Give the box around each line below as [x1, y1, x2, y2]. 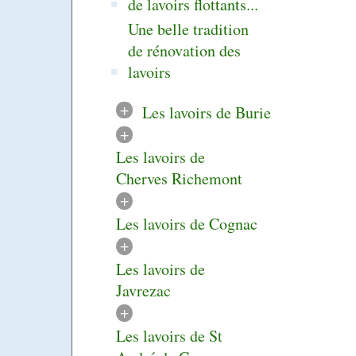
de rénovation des [128, 39, 242, 61]
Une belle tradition [128, 17, 250, 40]
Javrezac [116, 280, 171, 302]
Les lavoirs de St [116, 325, 222, 347]
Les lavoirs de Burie [141, 101, 271, 123]
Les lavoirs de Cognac [116, 213, 257, 235]
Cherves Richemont [116, 168, 242, 190]
